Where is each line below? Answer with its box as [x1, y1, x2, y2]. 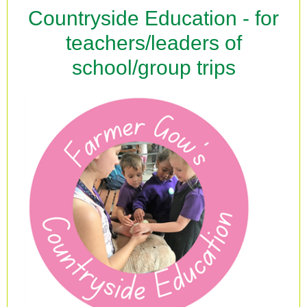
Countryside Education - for [28, 7, 279, 29]
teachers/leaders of [65, 32, 242, 54]
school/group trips [71, 56, 236, 79]
